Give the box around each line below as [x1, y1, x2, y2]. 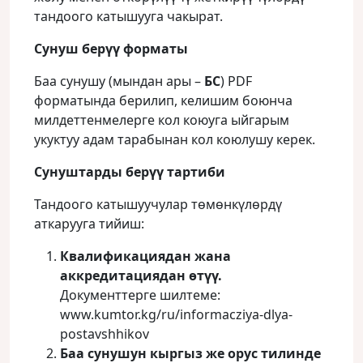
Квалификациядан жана [60, 247, 231, 265]
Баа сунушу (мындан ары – [34, 72, 204, 90]
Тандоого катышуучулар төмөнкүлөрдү [34, 195, 282, 213]
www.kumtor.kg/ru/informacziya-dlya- [60, 305, 293, 323]
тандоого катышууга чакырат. [34, 7, 223, 25]
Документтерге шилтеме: [60, 286, 220, 304]
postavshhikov [60, 325, 149, 343]
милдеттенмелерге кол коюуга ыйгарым [34, 111, 289, 129]
